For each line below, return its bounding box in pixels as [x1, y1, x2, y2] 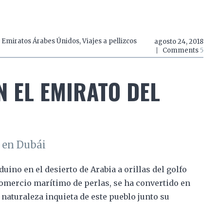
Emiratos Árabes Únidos [1, 37, 79, 46]
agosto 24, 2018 [154, 37, 203, 46]
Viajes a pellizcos [82, 37, 137, 46]
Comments [162, 46, 200, 55]
